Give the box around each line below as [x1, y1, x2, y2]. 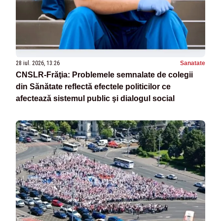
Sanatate [180, 60, 205, 67]
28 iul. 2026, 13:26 [16, 60, 60, 67]
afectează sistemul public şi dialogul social [16, 94, 175, 103]
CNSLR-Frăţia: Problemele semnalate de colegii [16, 71, 193, 79]
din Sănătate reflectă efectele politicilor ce [16, 82, 171, 91]
